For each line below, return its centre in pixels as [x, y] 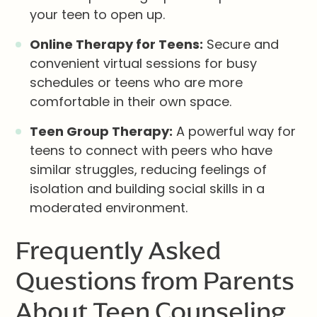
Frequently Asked [119, 250]
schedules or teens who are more [137, 83]
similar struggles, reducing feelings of [149, 170]
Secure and [241, 45]
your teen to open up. [98, 15]
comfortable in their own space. [131, 102]
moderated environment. [109, 208]
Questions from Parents [155, 281]
